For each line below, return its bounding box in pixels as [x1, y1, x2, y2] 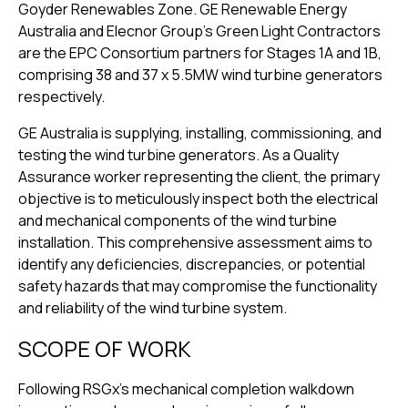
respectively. [18, 86, 105, 107]
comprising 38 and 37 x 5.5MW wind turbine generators [18, 64, 382, 85]
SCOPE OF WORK [18, 332, 191, 363]
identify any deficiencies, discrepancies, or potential [18, 253, 365, 274]
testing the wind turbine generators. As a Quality [18, 144, 339, 165]
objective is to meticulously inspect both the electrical [18, 188, 378, 209]
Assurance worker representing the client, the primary [18, 166, 380, 187]
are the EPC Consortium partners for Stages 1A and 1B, [18, 42, 382, 63]
